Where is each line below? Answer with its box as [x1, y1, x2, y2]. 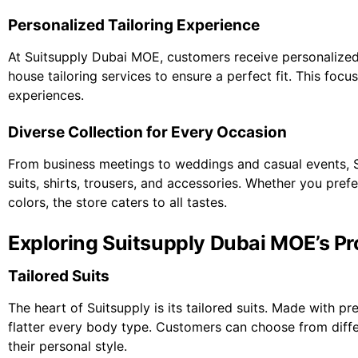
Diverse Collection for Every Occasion [8, 123, 287, 142]
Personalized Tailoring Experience [8, 16, 260, 35]
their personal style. [8, 338, 127, 355]
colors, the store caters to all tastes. [8, 194, 227, 211]
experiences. [8, 87, 84, 104]
